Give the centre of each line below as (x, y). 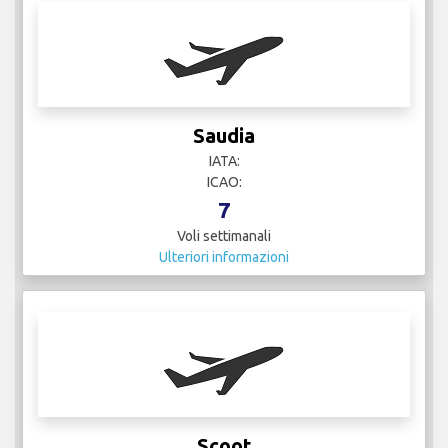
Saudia (224, 135)
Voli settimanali (224, 235)
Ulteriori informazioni (224, 256)
